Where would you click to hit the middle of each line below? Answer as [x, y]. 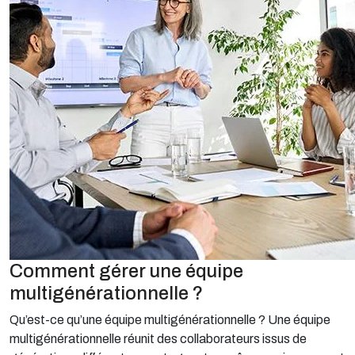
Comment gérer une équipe [126, 271]
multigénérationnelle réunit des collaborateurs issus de [158, 339]
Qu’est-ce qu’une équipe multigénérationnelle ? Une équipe [170, 320]
